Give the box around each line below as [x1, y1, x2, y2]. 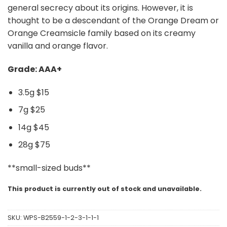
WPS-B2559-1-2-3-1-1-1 [23, 213, 99, 222]
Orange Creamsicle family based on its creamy [8, 27, 196, 39]
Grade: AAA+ [8, 63, 63, 75]
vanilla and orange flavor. [8, 40, 108, 52]
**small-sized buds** [8, 162, 91, 174]
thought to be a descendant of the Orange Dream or [8, 14, 219, 26]
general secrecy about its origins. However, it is [8, 2, 193, 14]
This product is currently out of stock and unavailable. [8, 184, 202, 193]
